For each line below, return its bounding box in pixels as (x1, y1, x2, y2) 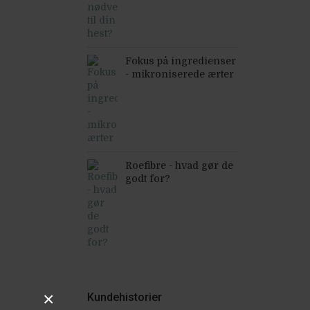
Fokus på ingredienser (125, 55, 236, 66)
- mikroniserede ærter (125, 69, 234, 80)
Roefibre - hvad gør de (125, 160, 233, 171)
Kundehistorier (87, 291, 162, 304)
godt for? (125, 173, 170, 184)
